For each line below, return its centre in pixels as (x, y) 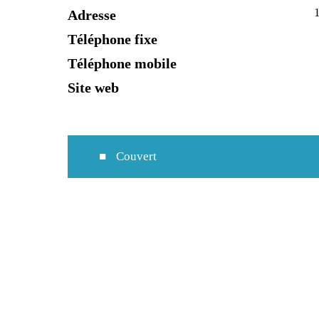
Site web (94, 87)
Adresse (92, 15)
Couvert (135, 156)
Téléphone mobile (122, 63)
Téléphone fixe (113, 39)
